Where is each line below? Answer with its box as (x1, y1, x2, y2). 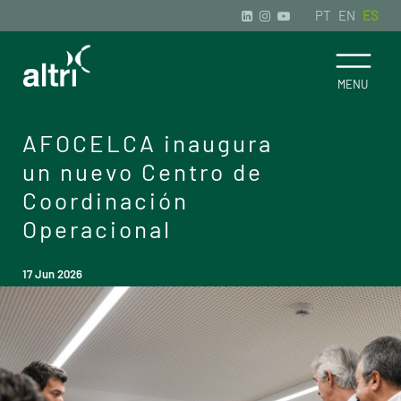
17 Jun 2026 (22, 267, 82, 281)
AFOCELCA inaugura (22, 129, 273, 157)
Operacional (22, 215, 172, 243)
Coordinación (22, 186, 189, 214)
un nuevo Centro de (22, 158, 263, 185)
